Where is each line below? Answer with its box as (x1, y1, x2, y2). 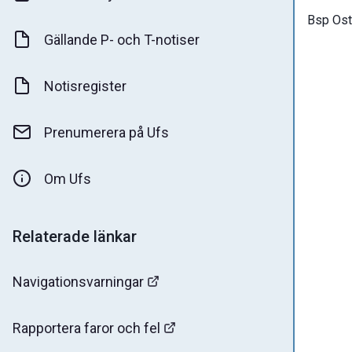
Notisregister (44, 77, 126, 94)
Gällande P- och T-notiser (44, 31, 200, 48)
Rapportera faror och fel (13, 319, 160, 336)
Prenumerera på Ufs (44, 123, 169, 141)
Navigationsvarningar (13, 273, 144, 290)
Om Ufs (44, 170, 91, 187)
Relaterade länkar (13, 226, 137, 246)
